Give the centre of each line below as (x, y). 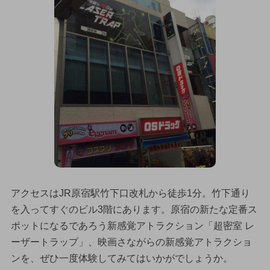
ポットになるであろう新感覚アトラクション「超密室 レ (132, 225)
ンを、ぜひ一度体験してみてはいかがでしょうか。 (121, 258)
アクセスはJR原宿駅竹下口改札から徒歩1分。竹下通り (130, 193)
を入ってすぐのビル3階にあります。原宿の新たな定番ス (134, 209)
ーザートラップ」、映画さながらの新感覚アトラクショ (131, 242)
